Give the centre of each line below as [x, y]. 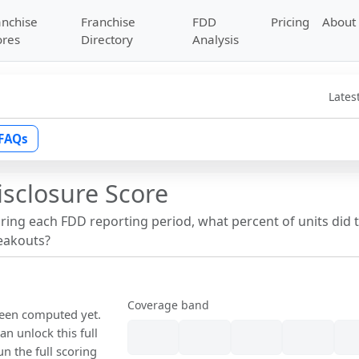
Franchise [108, 22]
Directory [107, 39]
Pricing [290, 22]
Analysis [216, 39]
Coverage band [169, 305]
